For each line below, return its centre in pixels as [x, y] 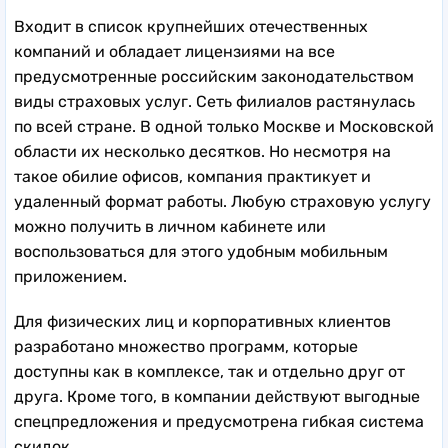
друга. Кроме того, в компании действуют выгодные [217, 397]
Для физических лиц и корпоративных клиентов [202, 322]
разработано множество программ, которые [186, 347]
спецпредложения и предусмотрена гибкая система [219, 422]
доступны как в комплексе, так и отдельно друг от [209, 372]
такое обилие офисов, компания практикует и [192, 177]
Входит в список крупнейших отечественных [191, 27]
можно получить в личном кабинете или [170, 227]
